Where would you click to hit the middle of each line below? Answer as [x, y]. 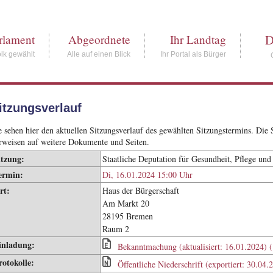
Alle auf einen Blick [99, 54]
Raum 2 [115, 229]
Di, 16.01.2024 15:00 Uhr [147, 175]
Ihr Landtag [198, 39]
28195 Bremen [127, 216]
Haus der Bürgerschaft [140, 190]
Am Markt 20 [126, 203]
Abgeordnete [100, 39]
